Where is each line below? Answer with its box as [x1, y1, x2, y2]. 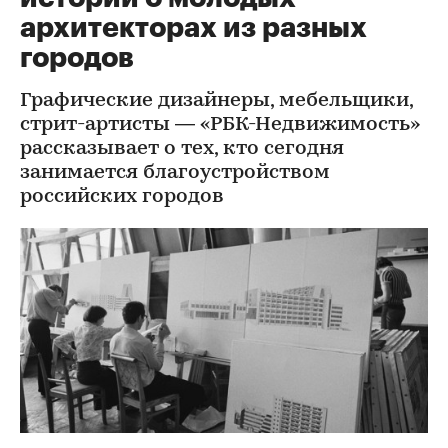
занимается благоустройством [20, 163, 330, 183]
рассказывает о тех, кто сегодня [20, 139, 344, 159]
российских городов [20, 187, 224, 207]
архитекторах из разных [20, 14, 367, 42]
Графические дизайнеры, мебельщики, [20, 91, 413, 111]
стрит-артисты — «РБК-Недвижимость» [20, 115, 420, 135]
